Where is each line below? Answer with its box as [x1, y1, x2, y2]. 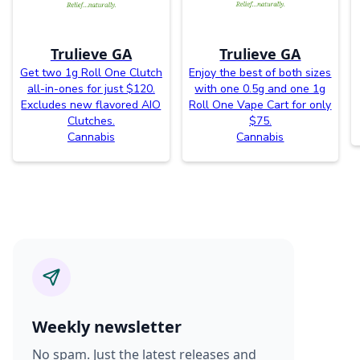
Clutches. [67, 112, 115, 129]
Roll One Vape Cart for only [189, 96, 332, 112]
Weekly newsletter [32, 315, 182, 337]
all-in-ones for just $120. [27, 80, 155, 96]
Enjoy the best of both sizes [189, 64, 332, 80]
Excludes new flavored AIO [21, 96, 162, 112]
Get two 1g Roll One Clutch [19, 64, 162, 80]
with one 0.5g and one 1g [194, 80, 326, 96]
